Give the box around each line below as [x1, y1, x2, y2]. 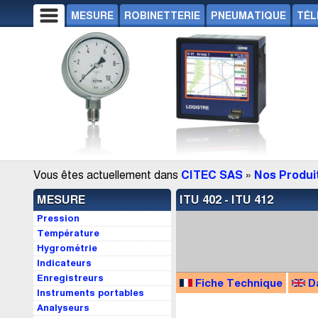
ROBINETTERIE [124, 10, 200, 21]
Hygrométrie [37, 243, 97, 254]
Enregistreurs [37, 273, 104, 284]
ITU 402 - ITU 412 [180, 194, 273, 207]
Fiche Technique [194, 277, 283, 290]
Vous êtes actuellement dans [33, 169, 181, 182]
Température [37, 228, 99, 239]
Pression [37, 213, 79, 224]
